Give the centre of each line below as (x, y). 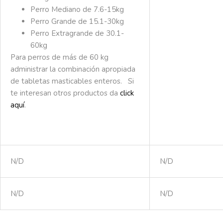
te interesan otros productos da (65, 93)
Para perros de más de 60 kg (59, 57)
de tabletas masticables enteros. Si (72, 81)
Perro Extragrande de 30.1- (77, 33)
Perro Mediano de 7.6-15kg (77, 9)
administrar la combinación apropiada (73, 69)
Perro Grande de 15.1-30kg (77, 21)
